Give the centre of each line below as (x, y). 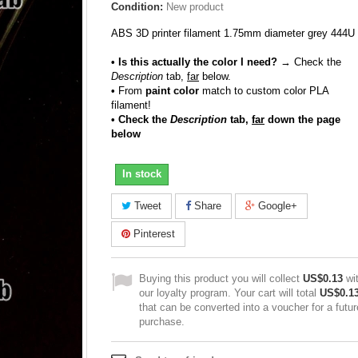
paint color (172, 91)
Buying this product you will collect (221, 278)
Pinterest (153, 234)
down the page (302, 119)
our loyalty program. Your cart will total (229, 293)
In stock (142, 174)
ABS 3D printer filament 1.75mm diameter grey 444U (233, 33)
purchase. (162, 322)
